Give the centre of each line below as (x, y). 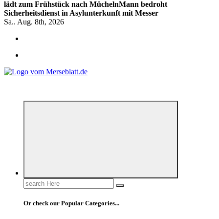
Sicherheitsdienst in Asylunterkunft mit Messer (81, 13)
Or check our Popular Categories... (71, 203)
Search (33, 182)
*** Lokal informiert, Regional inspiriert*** (72, 88)
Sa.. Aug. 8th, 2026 (34, 22)
